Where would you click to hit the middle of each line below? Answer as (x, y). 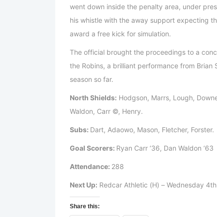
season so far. (92, 79)
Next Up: (84, 185)
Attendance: (91, 167)
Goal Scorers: (93, 148)
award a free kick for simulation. (120, 34)
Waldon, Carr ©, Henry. (106, 111)
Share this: (85, 207)
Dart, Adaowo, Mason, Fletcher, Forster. (152, 130)
